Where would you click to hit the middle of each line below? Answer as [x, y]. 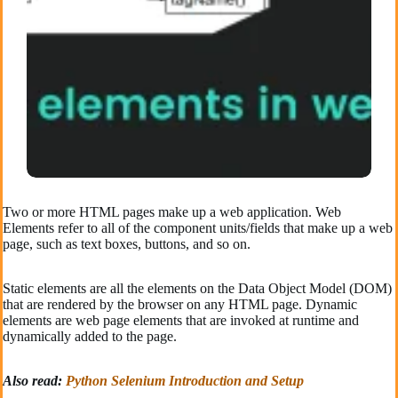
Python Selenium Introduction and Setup [185, 381]
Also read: [34, 381]
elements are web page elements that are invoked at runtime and [181, 321]
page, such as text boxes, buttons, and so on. [127, 244]
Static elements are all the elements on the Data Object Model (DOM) [197, 289]
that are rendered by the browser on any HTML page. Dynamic [180, 305]
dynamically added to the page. [90, 337]
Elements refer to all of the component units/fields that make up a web [198, 228]
